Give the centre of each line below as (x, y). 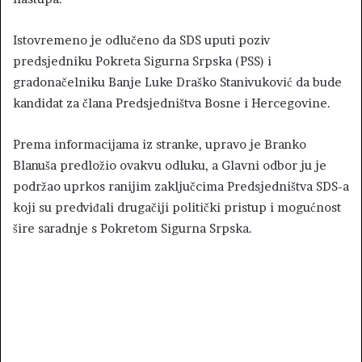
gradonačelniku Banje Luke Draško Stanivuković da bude (177, 82)
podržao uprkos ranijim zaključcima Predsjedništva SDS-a (181, 186)
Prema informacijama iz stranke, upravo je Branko (160, 144)
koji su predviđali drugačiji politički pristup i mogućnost (177, 207)
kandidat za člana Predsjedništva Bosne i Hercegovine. (172, 103)
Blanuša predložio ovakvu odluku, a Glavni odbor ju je (170, 165)
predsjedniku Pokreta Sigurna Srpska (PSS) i (142, 61)
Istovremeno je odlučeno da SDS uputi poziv (141, 40)
